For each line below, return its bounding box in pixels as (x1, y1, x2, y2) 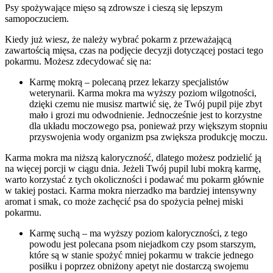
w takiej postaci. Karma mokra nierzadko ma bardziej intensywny (5, 185, 257, 196)
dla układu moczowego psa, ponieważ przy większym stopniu (29, 120, 268, 131)
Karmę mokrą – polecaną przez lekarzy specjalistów (29, 76, 229, 87)
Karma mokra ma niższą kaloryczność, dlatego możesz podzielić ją (5, 152, 261, 163)
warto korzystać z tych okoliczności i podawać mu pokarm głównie (5, 174, 264, 185)
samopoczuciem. (5, 13, 69, 24)
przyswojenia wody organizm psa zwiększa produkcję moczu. (29, 131, 268, 142)
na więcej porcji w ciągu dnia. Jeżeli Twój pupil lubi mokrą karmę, (5, 163, 261, 174)
